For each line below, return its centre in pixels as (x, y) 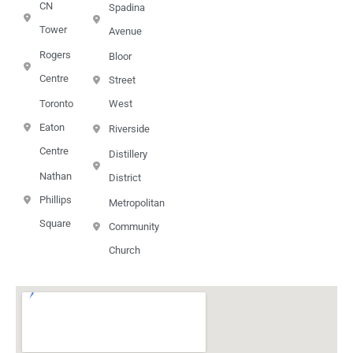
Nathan (56, 176)
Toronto (56, 103)
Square (55, 223)
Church (124, 250)
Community (134, 226)
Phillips (56, 199)
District (125, 177)
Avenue (125, 31)
